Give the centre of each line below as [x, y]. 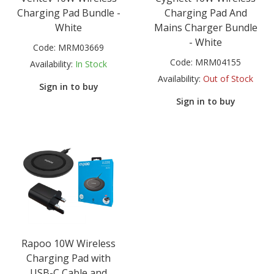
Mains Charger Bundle [206, 28]
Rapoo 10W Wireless [68, 243]
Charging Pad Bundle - [68, 13]
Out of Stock [228, 79]
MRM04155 [218, 62]
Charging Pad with [68, 258]
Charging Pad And [206, 13]
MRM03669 [81, 48]
